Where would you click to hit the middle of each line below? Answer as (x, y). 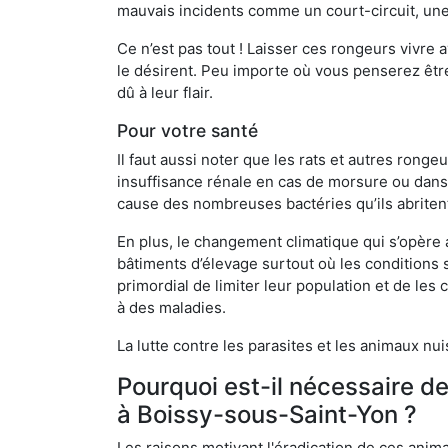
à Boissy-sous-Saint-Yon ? (267, 414)
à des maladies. (171, 307)
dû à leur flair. (165, 92)
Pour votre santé (187, 130)
